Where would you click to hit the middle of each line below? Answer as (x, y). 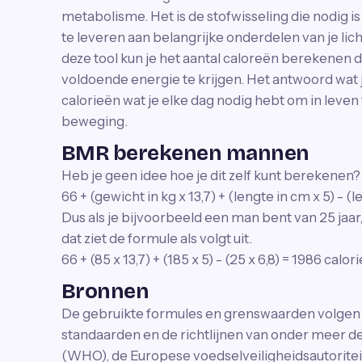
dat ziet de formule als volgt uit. (157, 238)
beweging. (95, 121)
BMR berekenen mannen (185, 153)
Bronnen (105, 291)
